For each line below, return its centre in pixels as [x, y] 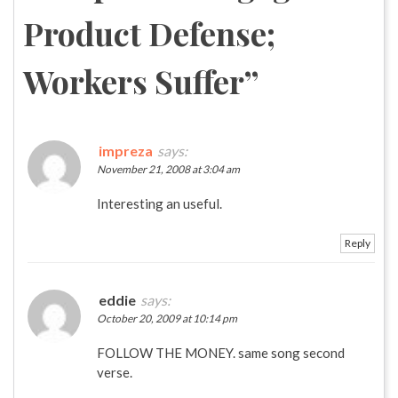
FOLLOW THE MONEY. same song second [221, 352]
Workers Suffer [134, 80]
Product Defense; [149, 32]
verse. [115, 372]
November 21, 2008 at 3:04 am [168, 169]
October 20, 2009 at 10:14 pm [167, 318]
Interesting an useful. [159, 203]
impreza [126, 150]
